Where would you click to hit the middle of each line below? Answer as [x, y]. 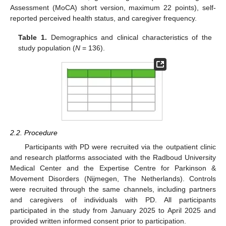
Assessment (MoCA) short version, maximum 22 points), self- [113, 8]
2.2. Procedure [34, 133]
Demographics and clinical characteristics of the [129, 38]
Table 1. [33, 38]
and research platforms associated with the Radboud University [113, 158]
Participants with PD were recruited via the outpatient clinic [120, 147]
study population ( [47, 48]
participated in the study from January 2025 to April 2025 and [113, 211]
